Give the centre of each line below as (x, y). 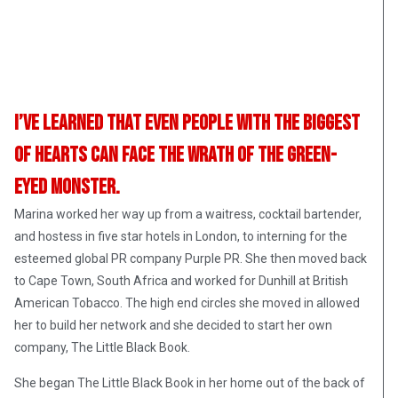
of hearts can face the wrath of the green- (175, 155)
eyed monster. (67, 187)
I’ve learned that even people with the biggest (187, 123)
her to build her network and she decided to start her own (173, 326)
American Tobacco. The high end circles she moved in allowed (187, 303)
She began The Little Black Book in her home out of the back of (190, 383)
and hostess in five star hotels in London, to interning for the (181, 237)
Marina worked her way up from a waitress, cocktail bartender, (188, 215)
